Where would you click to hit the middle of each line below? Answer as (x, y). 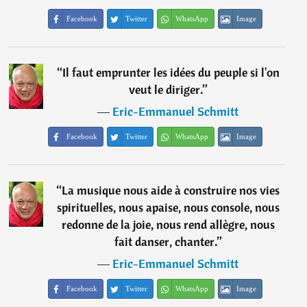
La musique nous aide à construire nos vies (171, 190)
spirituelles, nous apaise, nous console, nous (168, 207)
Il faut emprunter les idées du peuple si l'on (171, 72)
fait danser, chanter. (165, 242)
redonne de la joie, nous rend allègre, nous (168, 224)
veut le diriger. (165, 89)
